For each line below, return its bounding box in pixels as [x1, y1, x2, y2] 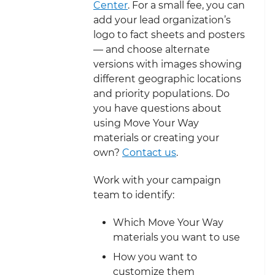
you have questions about [93, 102, 222, 114]
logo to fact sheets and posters [93, 28, 245, 41]
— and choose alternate [93, 43, 210, 55]
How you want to [113, 250, 197, 263]
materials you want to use [113, 231, 240, 243]
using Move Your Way [93, 117, 199, 129]
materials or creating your [93, 131, 219, 144]
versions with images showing [93, 58, 242, 70]
